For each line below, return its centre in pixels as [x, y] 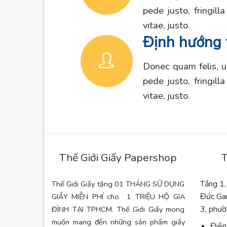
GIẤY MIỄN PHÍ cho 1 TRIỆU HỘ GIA [118, 197]
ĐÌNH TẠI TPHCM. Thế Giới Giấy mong [118, 210]
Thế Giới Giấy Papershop [118, 158]
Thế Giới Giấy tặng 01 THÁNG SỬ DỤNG [118, 184]
